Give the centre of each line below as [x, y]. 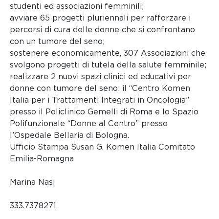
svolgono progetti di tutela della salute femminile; [108, 65]
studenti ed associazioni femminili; [77, 6]
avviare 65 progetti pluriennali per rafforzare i [100, 18]
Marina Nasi [32, 182]
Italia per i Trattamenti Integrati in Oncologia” [99, 100]
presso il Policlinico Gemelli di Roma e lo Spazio [104, 112]
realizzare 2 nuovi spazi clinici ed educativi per [100, 77]
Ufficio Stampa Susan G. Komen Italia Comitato [102, 147]
